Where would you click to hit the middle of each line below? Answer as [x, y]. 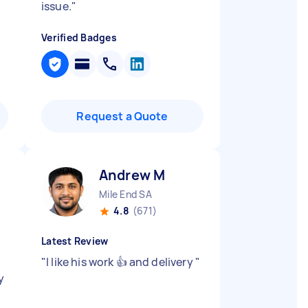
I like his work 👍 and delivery [121, 262]
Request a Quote [122, 116]
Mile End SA [125, 194]
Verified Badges [79, 37]
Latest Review [75, 241]
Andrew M [132, 175]
